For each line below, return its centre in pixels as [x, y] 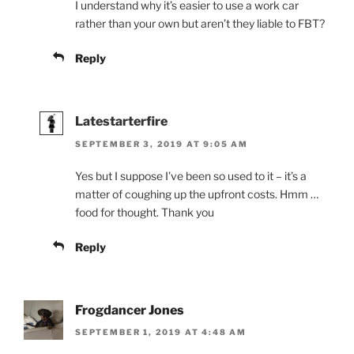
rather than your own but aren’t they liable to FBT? [200, 24]
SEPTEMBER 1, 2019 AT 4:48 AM [161, 331]
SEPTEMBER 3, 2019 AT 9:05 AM [162, 143]
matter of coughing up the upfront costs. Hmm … [197, 194]
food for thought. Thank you [145, 212]
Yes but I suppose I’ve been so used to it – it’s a [191, 175]
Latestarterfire [121, 122]
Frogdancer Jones [130, 310]
